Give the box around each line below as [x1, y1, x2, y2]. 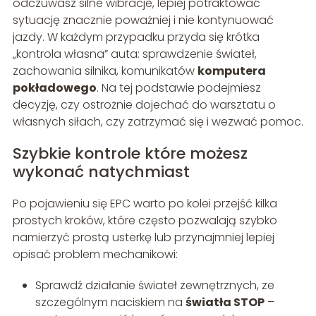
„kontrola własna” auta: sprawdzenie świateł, [12, 46, 257, 63]
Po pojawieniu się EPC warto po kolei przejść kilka [12, 195, 277, 212]
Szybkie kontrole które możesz [12, 142, 248, 165]
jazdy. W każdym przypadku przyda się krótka [12, 29, 260, 46]
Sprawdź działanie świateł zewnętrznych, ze [35, 277, 274, 294]
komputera [197, 63, 266, 80]
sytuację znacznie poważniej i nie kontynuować [12, 12, 274, 29]
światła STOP [185, 294, 265, 311]
